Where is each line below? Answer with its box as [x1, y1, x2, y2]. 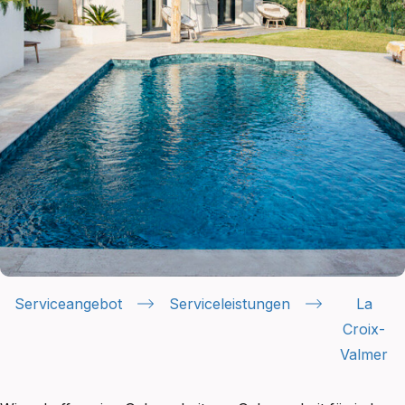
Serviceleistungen [169, 295, 290, 314]
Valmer [340, 345, 388, 364]
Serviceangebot [14, 295, 122, 314]
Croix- [343, 320, 385, 339]
